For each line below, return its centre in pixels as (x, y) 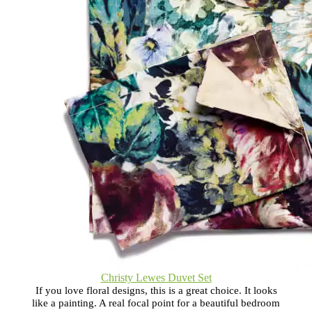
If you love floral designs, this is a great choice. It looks (156, 290)
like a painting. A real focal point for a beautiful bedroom (156, 303)
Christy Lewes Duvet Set (156, 277)
